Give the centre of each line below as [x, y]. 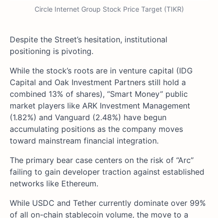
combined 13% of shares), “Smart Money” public [99, 94]
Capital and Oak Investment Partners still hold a [98, 82]
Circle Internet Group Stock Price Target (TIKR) [109, 9]
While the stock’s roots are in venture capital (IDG [101, 71]
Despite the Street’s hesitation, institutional [89, 40]
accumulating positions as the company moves [96, 129]
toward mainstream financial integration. [84, 141]
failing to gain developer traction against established [107, 172]
